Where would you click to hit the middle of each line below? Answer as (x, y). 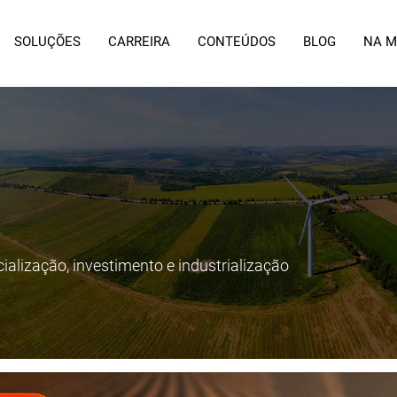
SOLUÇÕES (47, 42)
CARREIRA (139, 42)
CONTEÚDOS (237, 42)
